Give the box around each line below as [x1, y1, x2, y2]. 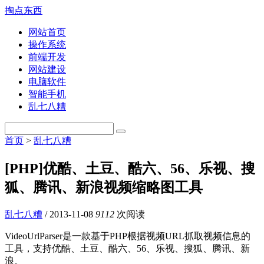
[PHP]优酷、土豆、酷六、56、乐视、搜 [5, 160, 255, 176]
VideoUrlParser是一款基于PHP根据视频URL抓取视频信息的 [5, 230, 250, 241]
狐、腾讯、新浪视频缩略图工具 [5, 179, 203, 195]
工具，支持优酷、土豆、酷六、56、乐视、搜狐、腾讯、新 [5, 243, 250, 253]
